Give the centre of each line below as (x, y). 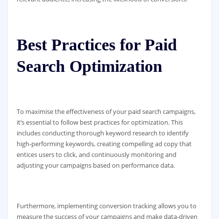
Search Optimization (89, 66)
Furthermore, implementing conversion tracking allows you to (106, 206)
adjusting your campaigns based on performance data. (96, 165)
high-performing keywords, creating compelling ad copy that (104, 143)
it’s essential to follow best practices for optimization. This (99, 122)
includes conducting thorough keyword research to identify (102, 133)
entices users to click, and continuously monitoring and (96, 154)
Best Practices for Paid (97, 44)
